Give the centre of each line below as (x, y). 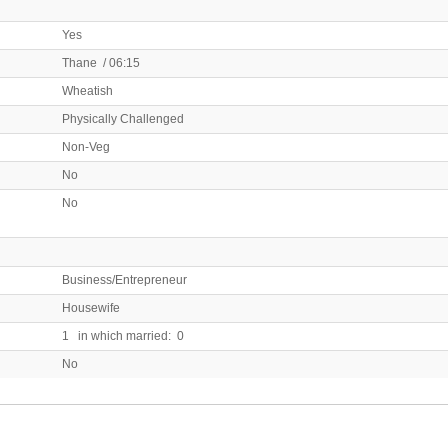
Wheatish (87, 90)
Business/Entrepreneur (124, 279)
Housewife (91, 307)
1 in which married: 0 (123, 335)
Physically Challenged (123, 118)
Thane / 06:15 (101, 62)
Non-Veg (86, 146)
